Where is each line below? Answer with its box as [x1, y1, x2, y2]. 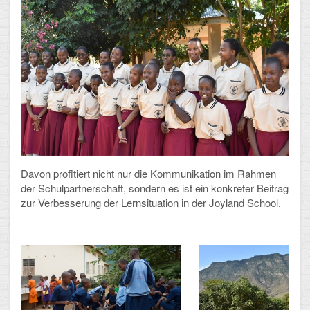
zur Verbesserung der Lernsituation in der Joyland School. [21, 194, 281, 210]
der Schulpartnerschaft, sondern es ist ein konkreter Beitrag [21, 180, 289, 195]
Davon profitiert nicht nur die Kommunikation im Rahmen [21, 165, 276, 181]
